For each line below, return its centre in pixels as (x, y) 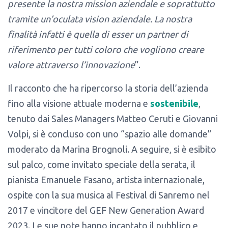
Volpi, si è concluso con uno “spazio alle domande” (109, 134)
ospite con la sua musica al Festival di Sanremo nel (109, 195)
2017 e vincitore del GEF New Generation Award (106, 210)
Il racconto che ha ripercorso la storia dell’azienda (108, 88)
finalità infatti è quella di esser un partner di (98, 34)
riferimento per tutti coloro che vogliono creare (106, 49)
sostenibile (174, 103)
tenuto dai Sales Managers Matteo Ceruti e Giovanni (113, 118)
